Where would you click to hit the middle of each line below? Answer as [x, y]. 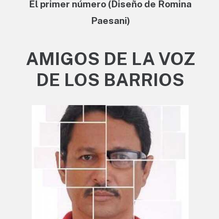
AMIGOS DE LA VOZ [110, 58]
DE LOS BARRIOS [110, 79]
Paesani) [110, 20]
